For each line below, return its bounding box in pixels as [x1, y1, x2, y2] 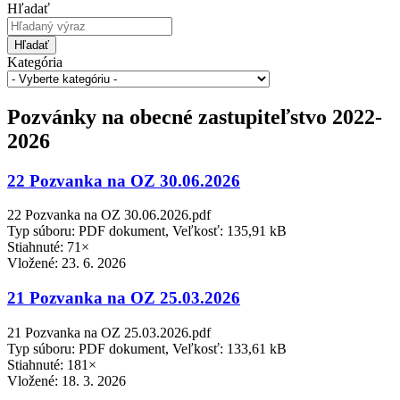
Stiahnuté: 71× [7, 239, 89, 255]
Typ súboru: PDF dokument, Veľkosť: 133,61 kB [7, 340, 287, 356]
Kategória [7, 54, 62, 70]
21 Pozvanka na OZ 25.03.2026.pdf [7, 324, 211, 340]
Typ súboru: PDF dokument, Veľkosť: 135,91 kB [7, 223, 287, 239]
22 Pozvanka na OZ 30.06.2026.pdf [7, 207, 211, 223]
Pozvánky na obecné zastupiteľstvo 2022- [7, 104, 382, 129]
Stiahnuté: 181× [7, 356, 96, 372]
